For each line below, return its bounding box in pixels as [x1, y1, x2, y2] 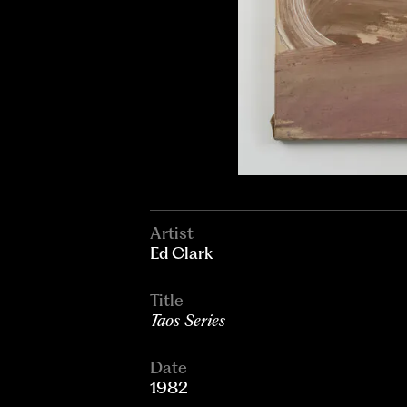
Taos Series [149, 311, 225, 331]
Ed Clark [149, 243, 213, 263]
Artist [149, 223, 194, 243]
